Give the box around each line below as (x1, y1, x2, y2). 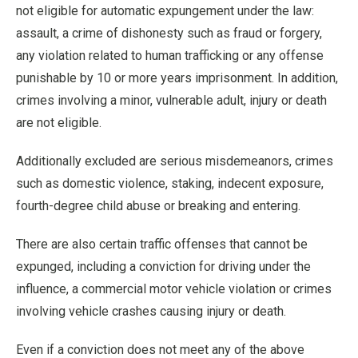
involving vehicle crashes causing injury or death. (16, 303, 286, 319)
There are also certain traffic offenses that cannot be (16, 236, 308, 252)
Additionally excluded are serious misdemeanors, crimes (16, 153, 333, 169)
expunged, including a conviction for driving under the (16, 258, 311, 274)
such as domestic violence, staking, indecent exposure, (16, 175, 324, 191)
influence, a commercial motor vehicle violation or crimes (16, 280, 332, 296)
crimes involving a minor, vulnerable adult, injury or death (16, 92, 327, 108)
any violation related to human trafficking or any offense (16, 47, 324, 63)
